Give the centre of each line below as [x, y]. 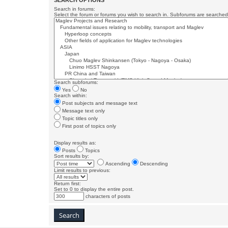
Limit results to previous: [82, 170]
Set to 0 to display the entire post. [94, 189]
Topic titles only [79, 118]
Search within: [70, 95]
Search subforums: [76, 82]
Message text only [83, 111]
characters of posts [107, 196]
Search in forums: [75, 9]
